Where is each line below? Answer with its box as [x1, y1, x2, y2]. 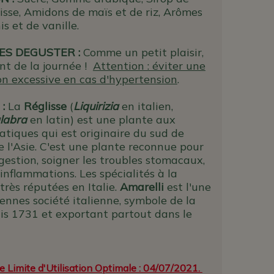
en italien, [118, 99, 173, 114]
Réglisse [23, 99, 67, 114]
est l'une [163, 180, 211, 194]
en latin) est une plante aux [29, 113, 176, 127]
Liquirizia [73, 99, 119, 114]
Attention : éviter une [92, 59, 206, 73]
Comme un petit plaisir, [83, 45, 204, 60]
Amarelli [119, 180, 164, 194]
